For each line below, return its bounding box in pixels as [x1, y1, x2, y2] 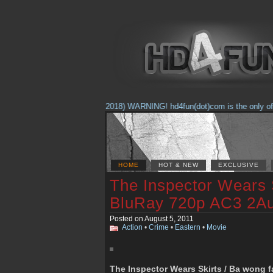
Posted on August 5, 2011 [110, 215, 194, 222]
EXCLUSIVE [218, 161, 259, 168]
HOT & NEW [158, 161, 199, 168]
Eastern [175, 224, 200, 231]
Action [122, 224, 143, 231]
